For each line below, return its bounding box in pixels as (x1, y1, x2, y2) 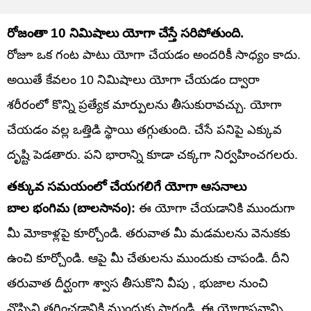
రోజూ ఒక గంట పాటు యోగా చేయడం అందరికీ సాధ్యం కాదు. (7, 47, 301, 62)
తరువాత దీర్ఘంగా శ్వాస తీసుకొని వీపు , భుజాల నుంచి (7, 276, 268, 290)
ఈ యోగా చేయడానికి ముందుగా (135, 201, 295, 215)
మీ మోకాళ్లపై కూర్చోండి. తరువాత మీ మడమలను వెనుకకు (7, 226, 290, 240)
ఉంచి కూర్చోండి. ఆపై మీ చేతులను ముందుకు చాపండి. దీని (7, 251, 289, 265)
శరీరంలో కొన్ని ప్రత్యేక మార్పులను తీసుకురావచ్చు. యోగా (7, 97, 282, 112)
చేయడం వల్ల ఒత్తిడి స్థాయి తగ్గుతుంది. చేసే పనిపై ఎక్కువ (7, 122, 282, 137)
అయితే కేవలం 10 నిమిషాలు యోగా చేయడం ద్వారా (7, 72, 260, 87)
